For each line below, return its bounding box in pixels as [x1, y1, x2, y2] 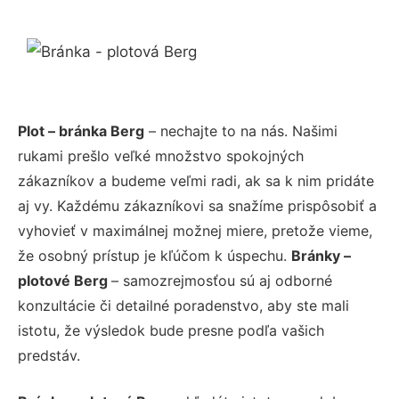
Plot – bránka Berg [18, 122, 144, 140]
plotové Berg [18, 272, 111, 289]
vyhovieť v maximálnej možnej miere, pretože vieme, [18, 222, 372, 240]
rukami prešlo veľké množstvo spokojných [18, 147, 304, 165]
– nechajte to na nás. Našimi [144, 122, 338, 140]
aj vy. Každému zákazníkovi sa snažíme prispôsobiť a [18, 197, 377, 215]
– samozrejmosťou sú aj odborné [111, 272, 332, 289]
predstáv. [18, 346, 80, 364]
